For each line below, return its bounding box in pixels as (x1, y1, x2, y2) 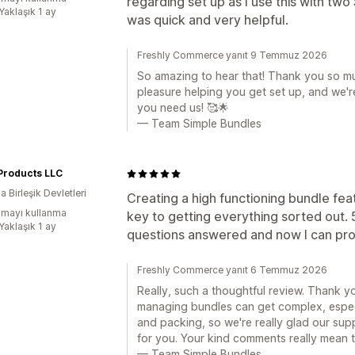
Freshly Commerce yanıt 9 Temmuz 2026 (137, 49, 327, 61)
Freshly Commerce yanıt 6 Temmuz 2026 (137, 264, 327, 276)
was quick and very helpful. (127, 12, 288, 28)
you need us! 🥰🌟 (137, 101, 229, 114)
